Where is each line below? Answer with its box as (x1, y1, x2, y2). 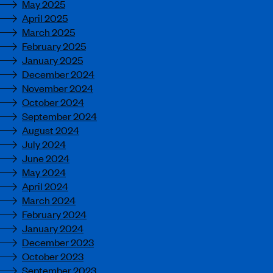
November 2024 (22, 81, 93, 94)
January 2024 (22, 221, 83, 235)
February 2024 (22, 207, 87, 221)
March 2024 (22, 193, 76, 207)
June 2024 (22, 151, 69, 165)
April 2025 (22, 11, 68, 24)
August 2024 (22, 123, 79, 136)
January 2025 (22, 53, 83, 66)
